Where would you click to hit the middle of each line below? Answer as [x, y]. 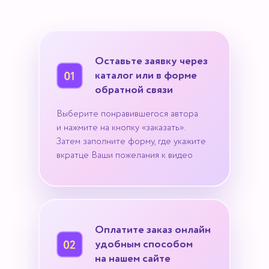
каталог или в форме [146, 76]
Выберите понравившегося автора [127, 114]
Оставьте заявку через [151, 61]
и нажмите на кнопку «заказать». [121, 128]
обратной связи [134, 90]
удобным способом [144, 244]
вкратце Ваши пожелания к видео [125, 155]
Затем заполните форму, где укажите [131, 141]
